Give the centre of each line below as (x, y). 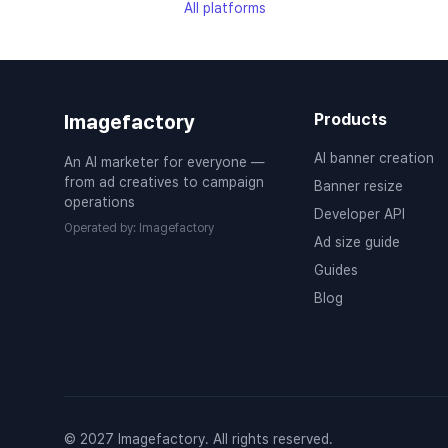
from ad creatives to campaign (164, 182)
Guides (335, 270)
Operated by (98, 228)
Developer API (359, 214)
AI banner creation (373, 158)
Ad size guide (356, 242)
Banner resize (358, 186)
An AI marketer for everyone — (164, 162)
